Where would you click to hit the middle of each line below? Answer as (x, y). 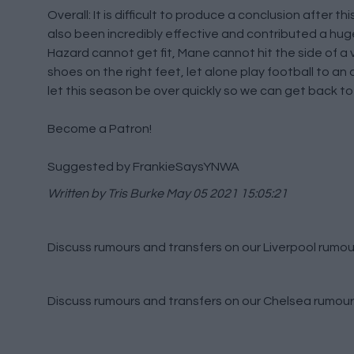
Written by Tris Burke (105, 194)
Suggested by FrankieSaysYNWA (143, 167)
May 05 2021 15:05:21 (226, 194)
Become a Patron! (100, 129)
